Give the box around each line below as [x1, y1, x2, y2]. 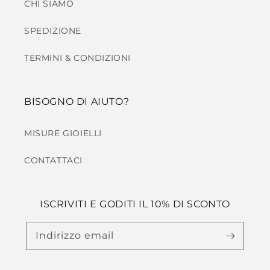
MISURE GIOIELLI [24, 128, 102, 139]
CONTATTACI [24, 155, 83, 166]
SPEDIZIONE [24, 25, 81, 37]
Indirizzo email [36, 230, 114, 242]
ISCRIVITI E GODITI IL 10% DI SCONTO [40, 198, 230, 210]
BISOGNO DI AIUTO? [24, 96, 130, 108]
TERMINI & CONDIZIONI [24, 52, 131, 64]
